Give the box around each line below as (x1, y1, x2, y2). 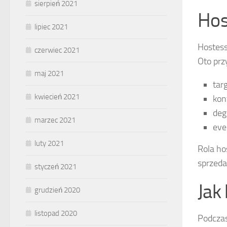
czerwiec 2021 (34, 46, 80, 55)
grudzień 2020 (34, 185, 80, 195)
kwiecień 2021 (34, 92, 80, 102)
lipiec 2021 (34, 22, 68, 32)
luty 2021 (34, 139, 64, 148)
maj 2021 (34, 69, 64, 79)
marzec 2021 (34, 116, 75, 125)
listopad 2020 (34, 209, 77, 218)
